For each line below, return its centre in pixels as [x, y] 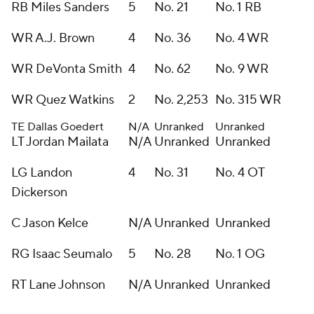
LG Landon [42, 173]
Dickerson [39, 192]
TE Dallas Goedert [57, 127]
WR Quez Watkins [63, 100]
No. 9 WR [242, 69]
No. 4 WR [242, 38]
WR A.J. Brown [53, 38]
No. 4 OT [240, 173]
